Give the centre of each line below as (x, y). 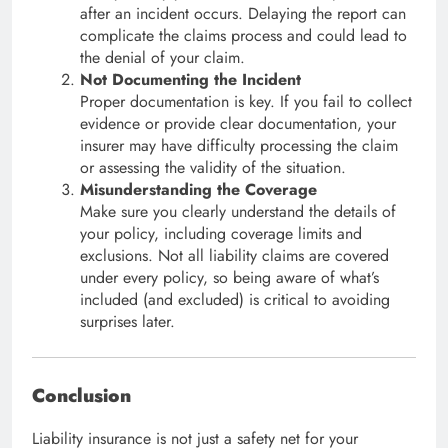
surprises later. (127, 322)
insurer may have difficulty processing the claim (239, 146)
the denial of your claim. (162, 58)
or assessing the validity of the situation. (213, 168)
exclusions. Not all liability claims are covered (234, 256)
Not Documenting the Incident (190, 80)
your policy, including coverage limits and (221, 234)
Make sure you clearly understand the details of (238, 212)
